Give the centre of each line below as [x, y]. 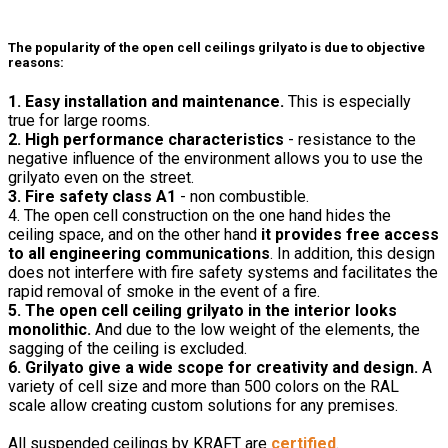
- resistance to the [350, 139]
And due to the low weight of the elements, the [255, 329]
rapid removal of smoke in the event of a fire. [164, 291]
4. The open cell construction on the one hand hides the [199, 215]
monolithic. [49, 329]
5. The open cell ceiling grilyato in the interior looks [202, 310]
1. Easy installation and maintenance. [146, 101]
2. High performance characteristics [146, 139]
